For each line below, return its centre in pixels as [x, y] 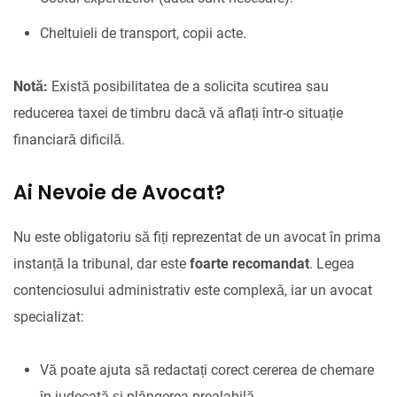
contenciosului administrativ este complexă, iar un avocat [193, 290]
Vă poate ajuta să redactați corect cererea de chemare [207, 370]
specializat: [49, 316]
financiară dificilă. [69, 139]
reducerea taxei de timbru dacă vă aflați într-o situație [178, 113]
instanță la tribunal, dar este [101, 263]
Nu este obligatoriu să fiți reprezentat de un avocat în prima [197, 237]
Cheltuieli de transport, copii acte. [143, 33]
